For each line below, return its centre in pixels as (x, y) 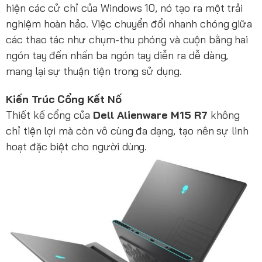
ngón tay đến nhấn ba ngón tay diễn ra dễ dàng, (117, 55)
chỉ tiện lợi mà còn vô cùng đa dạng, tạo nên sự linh (127, 130)
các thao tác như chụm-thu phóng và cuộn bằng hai (127, 39)
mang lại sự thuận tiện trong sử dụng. (94, 71)
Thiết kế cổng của (49, 115)
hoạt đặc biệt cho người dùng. (77, 146)
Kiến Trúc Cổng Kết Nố (64, 99)
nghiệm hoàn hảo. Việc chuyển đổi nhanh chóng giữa (129, 23)
